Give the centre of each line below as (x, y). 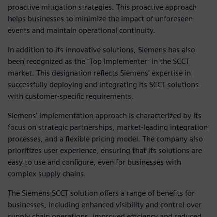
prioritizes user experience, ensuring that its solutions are (105, 150)
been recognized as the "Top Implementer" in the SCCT (99, 61)
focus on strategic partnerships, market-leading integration (108, 127)
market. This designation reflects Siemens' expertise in (99, 73)
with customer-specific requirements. (71, 96)
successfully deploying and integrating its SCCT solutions (103, 85)
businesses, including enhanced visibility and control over (105, 205)
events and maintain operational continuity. (82, 30)
